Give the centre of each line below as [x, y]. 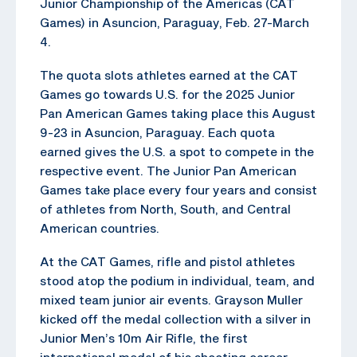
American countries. [100, 228]
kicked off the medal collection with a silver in [175, 318]
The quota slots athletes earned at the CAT [169, 75]
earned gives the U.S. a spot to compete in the [177, 151]
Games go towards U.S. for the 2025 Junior [167, 94]
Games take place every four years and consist [178, 189]
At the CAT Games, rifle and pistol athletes [167, 261]
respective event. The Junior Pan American [168, 170]
